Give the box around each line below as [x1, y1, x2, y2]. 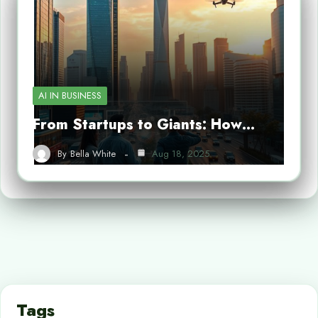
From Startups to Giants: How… [33, 114, 255, 135]
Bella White [70, 146, 116, 160]
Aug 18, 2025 [149, 146, 209, 160]
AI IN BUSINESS [38, 89, 102, 102]
